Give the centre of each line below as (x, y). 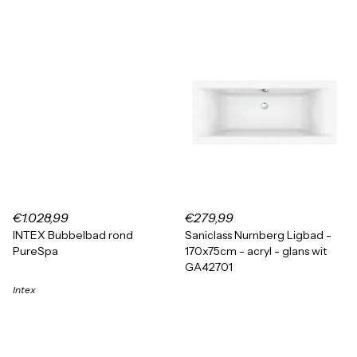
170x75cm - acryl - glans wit (256, 251)
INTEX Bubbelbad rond (73, 235)
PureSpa (35, 251)
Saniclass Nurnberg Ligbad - (258, 235)
